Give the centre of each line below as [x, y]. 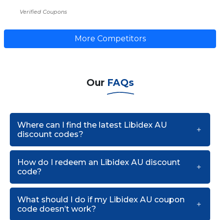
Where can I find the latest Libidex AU [92, 125]
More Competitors [110, 39]
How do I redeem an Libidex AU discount [99, 162]
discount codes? [50, 134]
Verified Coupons [43, 12]
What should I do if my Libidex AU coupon [101, 200]
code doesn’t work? [57, 209]
